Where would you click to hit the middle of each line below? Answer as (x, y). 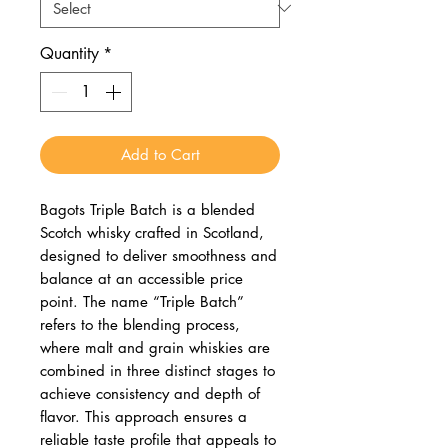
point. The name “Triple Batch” (142, 301)
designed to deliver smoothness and (158, 255)
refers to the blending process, (140, 324)
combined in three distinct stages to (157, 370)
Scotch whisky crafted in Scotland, (152, 232)
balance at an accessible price (141, 278)
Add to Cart (160, 154)
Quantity (69, 53)
